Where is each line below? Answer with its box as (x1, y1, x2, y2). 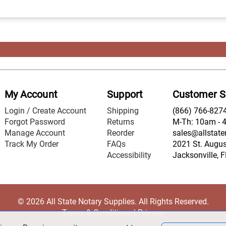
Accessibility (107, 150, 152, 160)
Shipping (107, 106, 139, 116)
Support (107, 88, 143, 101)
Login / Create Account (5, 106, 87, 116)
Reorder (107, 128, 135, 138)
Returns (107, 117, 135, 127)
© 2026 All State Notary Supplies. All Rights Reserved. (17, 197, 209, 207)
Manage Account (5, 128, 66, 138)
